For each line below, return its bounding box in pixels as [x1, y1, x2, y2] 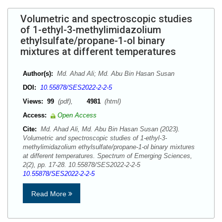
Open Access [57, 111, 97, 119]
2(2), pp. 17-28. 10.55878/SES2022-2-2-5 [23, 161, 144, 168]
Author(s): [23, 70, 53, 77]
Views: [23, 98, 43, 105]
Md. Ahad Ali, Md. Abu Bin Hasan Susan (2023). [39, 125, 180, 133]
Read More [31, 190, 68, 198]
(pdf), [56, 98, 87, 105]
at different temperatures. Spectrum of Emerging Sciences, [23, 152, 192, 160]
